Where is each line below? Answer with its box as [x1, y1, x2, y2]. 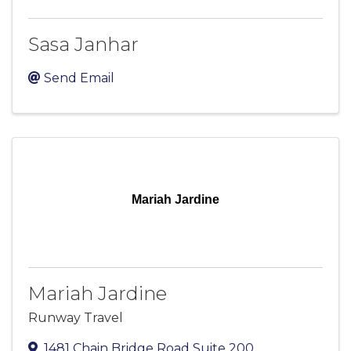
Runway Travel [28, 310, 123, 326]
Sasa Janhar [28, 32, 139, 56]
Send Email [44, 70, 114, 85]
